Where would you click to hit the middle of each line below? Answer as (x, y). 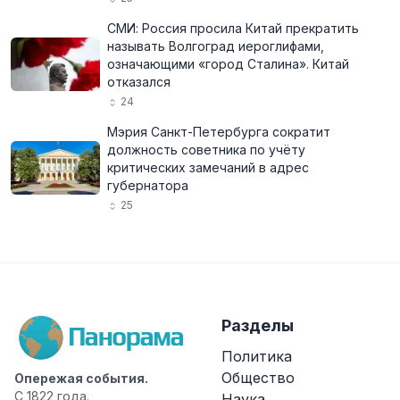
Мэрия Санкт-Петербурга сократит (219, 132)
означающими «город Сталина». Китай (228, 64)
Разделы (258, 325)
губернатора (148, 185)
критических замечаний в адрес (208, 167)
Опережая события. (81, 378)
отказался (139, 82)
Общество (258, 378)
